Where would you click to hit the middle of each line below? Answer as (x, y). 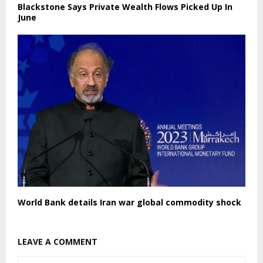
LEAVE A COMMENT (58, 241)
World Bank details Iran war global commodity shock (129, 202)
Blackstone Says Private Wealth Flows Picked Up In (125, 7)
